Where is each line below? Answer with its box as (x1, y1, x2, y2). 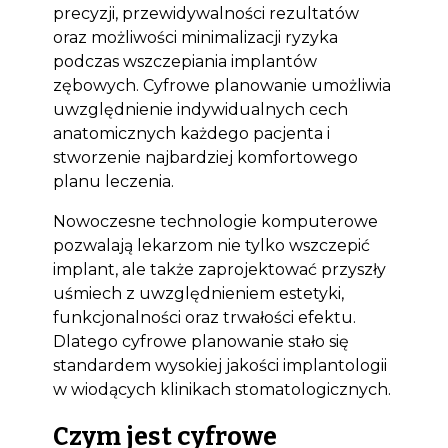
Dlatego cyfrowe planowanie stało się (52, 332, 349, 351)
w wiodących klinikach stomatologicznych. (52, 380, 391, 399)
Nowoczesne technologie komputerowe (52, 212, 378, 231)
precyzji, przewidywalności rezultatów (52, 4, 359, 23)
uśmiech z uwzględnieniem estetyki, (52, 284, 344, 303)
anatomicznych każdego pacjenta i (52, 124, 330, 143)
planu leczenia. (52, 172, 174, 191)
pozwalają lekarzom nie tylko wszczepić (52, 236, 370, 255)
